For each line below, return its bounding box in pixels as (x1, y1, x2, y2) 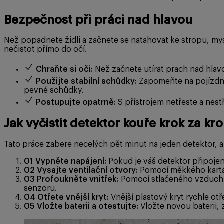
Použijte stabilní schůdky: (36, 77, 137, 86)
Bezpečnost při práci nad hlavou (4, 13, 192, 26)
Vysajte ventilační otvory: (37, 166, 138, 175)
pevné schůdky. (24, 86, 83, 95)
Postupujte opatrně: (36, 98, 116, 107)
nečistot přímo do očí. (4, 45, 87, 54)
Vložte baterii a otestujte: (37, 202, 138, 211)
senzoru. (24, 184, 57, 193)
